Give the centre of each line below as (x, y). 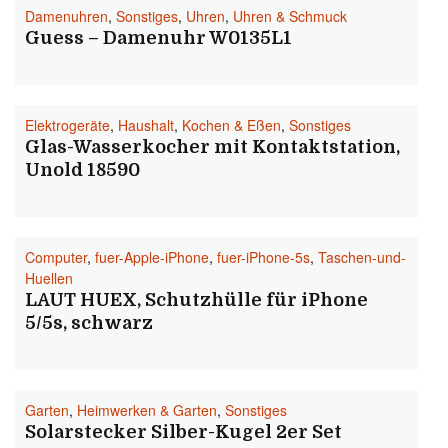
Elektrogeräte (67, 125)
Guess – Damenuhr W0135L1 (158, 38)
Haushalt (146, 125)
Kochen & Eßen (231, 125)
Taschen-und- (362, 257)
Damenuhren (66, 16)
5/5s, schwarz (89, 323)
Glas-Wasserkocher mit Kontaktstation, (212, 147)
